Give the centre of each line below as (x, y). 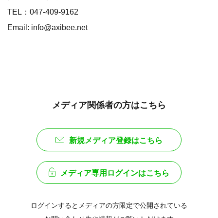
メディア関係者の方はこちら (109, 105)
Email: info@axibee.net (47, 27)
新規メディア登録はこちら (116, 141)
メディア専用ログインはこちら (115, 173)
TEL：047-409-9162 (43, 12)
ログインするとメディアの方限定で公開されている (109, 206)
